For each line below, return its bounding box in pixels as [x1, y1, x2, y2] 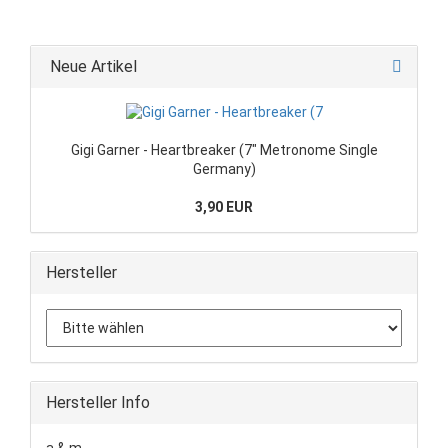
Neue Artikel [46, 56, 137, 76]
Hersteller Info [46, 392, 150, 412]
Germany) [192, 160, 256, 177]
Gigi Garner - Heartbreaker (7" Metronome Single [70, 141, 378, 158]
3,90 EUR [195, 198, 253, 215]
